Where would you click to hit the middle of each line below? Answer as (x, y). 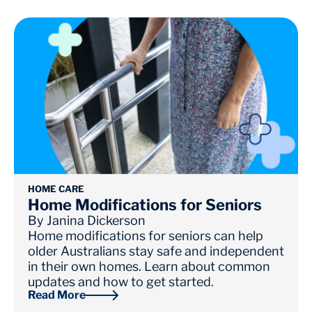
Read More (57, 295)
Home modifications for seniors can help (146, 236)
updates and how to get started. (121, 282)
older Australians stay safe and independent (156, 251)
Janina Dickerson (96, 221)
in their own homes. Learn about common (149, 267)
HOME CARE (56, 189)
